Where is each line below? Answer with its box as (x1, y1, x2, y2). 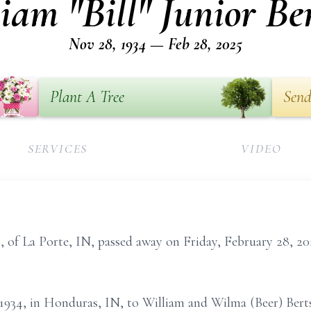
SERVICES (27, 141, 88, 156)
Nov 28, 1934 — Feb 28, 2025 (69, 34, 242, 54)
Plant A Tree (50, 87, 124, 107)
